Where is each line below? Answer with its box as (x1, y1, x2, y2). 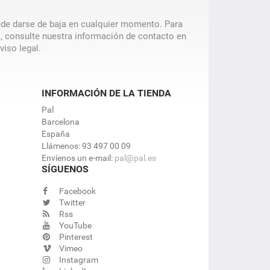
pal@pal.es (114, 153, 156, 163)
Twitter (58, 198, 86, 207)
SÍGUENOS (41, 163, 89, 175)
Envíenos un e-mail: (41, 153, 115, 163)
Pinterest (58, 232, 93, 242)
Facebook (58, 186, 96, 196)
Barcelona (41, 117, 80, 127)
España (41, 129, 70, 139)
